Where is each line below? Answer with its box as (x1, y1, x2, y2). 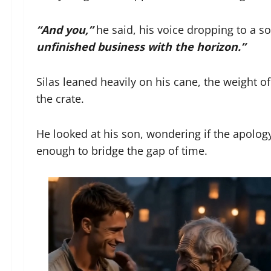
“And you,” (36, 22, 93, 37)
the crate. (36, 91, 84, 106)
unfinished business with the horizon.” (36, 39, 246, 54)
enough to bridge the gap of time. (36, 143, 207, 158)
